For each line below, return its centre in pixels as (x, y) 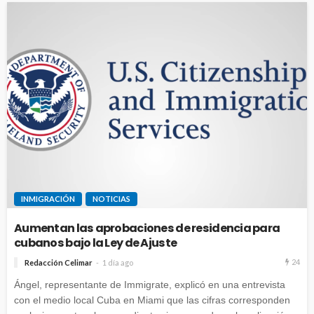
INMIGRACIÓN (48, 198)
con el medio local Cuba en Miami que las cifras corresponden (152, 300)
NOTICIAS (111, 198)
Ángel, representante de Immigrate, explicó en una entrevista (150, 284)
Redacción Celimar (59, 262)
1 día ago (118, 262)
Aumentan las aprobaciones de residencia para (147, 228)
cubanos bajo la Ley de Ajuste (96, 243)
